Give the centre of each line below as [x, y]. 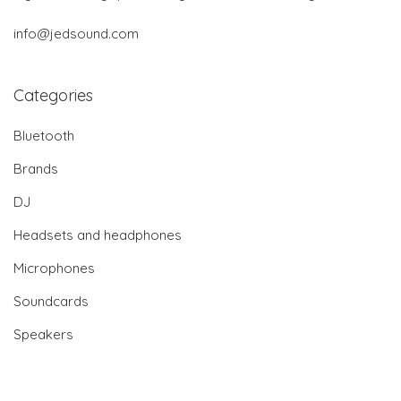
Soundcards [51, 301]
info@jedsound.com [76, 33]
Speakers [43, 334]
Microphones [54, 268]
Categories [53, 95]
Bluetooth [44, 135]
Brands [36, 168]
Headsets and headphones [98, 235]
